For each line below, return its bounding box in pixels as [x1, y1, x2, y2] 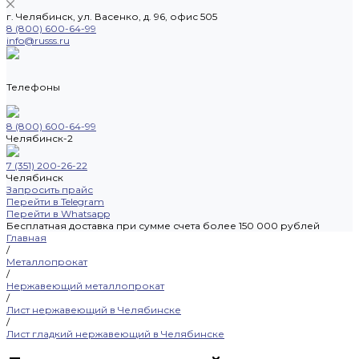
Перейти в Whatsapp [6, 208, 110, 220]
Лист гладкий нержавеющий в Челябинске [6, 328, 224, 340]
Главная [6, 232, 46, 244]
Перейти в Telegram [6, 196, 104, 208]
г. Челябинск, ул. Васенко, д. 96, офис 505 [6, 10, 217, 22]
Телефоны [6, 81, 60, 93]
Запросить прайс [6, 184, 93, 196]
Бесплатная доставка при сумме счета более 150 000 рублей [6, 220, 320, 232]
